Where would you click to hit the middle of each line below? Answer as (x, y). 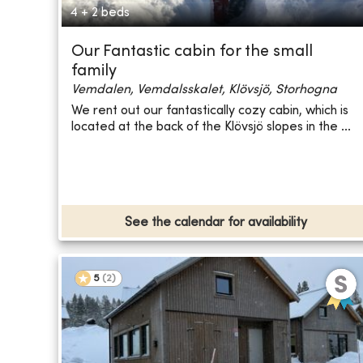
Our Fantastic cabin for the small (192, 53)
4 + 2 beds (100, 13)
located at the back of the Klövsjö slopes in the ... (211, 127)
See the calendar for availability (216, 223)
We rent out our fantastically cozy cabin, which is (210, 111)
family (94, 72)
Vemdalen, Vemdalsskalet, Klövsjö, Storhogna (204, 90)
